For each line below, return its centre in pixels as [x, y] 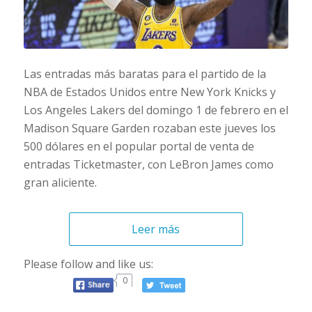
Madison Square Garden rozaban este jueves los [149, 128]
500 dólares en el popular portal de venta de [139, 147]
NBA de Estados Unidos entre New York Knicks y [149, 92]
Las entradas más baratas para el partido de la [145, 74]
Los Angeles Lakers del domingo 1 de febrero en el [156, 110]
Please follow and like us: [88, 264]
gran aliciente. [60, 183]
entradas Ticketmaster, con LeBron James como [148, 165]
